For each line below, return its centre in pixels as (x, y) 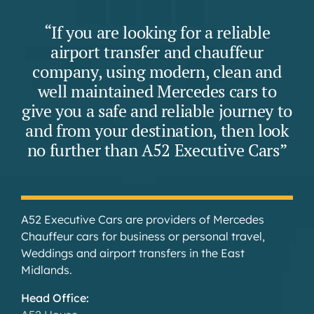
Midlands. (46, 270)
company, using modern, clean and (157, 72)
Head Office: (55, 298)
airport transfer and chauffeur (157, 52)
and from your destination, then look (157, 131)
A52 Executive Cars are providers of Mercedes (142, 220)
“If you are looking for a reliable (157, 33)
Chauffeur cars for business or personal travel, (143, 237)
